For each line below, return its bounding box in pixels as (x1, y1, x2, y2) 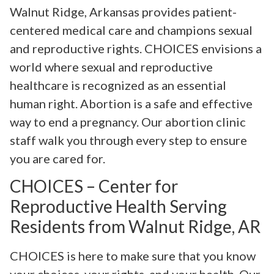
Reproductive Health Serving (10, 196, 227, 217)
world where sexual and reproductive (10, 59, 213, 74)
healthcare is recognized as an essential (10, 77, 226, 92)
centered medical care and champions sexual (10, 22, 253, 37)
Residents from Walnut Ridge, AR (10, 216, 261, 237)
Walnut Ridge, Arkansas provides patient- (10, 4, 237, 19)
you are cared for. (10, 150, 105, 166)
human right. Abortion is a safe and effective (10, 95, 253, 111)
